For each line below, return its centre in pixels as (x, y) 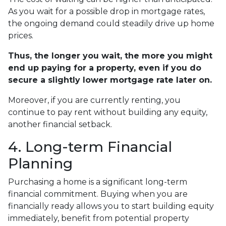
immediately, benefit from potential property (99, 218)
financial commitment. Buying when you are (98, 194)
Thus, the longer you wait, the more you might (110, 56)
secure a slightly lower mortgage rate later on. (110, 80)
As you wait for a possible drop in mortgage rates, (106, 12)
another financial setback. (60, 125)
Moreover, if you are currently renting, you (94, 100)
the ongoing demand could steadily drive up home (111, 24)
